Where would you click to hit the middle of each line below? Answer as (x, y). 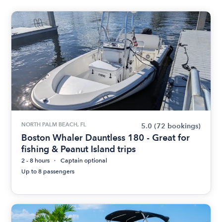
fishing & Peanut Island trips (79, 149)
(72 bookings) (177, 126)
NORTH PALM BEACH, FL (54, 124)
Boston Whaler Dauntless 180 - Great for (106, 138)
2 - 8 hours (36, 161)
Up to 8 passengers (48, 171)
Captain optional (84, 161)
